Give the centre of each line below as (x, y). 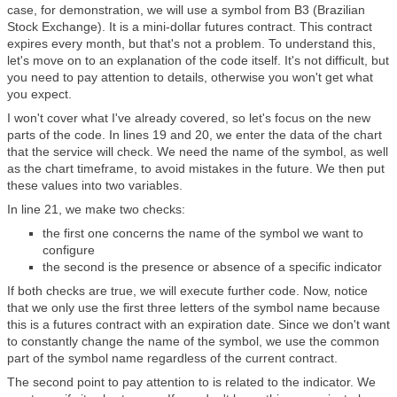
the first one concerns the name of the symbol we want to (203, 233)
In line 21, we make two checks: (96, 209)
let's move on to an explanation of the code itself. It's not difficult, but (198, 60)
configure (72, 250)
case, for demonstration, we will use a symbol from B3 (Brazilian (186, 10)
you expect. (39, 94)
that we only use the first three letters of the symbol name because (194, 307)
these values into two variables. (95, 185)
